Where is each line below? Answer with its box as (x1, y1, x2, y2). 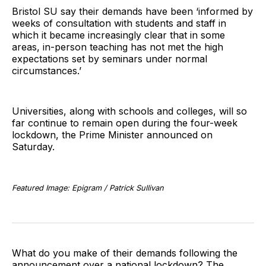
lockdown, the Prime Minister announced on (12, 128, 213, 141)
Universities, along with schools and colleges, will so (12, 104, 247, 117)
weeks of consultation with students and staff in (12, 17, 226, 29)
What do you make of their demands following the (12, 246, 237, 259)
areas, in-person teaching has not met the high (12, 40, 223, 53)
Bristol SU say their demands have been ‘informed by (12, 5, 253, 17)
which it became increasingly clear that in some (12, 28, 225, 41)
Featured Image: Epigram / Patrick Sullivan (12, 183, 164, 192)
